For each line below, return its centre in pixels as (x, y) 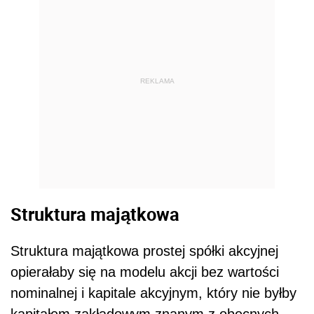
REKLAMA (157, 81)
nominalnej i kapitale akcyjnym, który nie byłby (153, 293)
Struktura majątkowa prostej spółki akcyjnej (144, 251)
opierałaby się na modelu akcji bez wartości (145, 272)
